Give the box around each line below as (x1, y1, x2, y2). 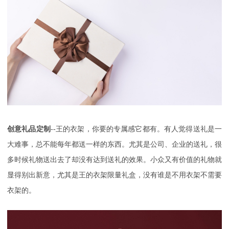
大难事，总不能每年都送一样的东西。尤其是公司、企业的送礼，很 (7, 141, 222, 149)
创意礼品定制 (7, 125, 51, 133)
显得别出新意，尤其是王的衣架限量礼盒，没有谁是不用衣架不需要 (7, 171, 222, 179)
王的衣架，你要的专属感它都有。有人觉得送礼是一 (55, 125, 222, 133)
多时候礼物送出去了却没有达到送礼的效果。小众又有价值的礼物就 (7, 156, 222, 164)
